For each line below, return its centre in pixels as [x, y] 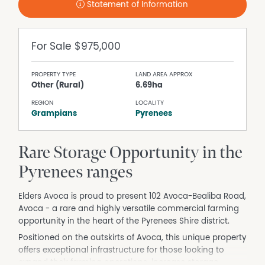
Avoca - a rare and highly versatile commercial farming [129, 209]
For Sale [53, 47]
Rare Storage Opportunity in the [131, 153]
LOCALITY [150, 102]
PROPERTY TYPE [54, 75]
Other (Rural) [58, 85]
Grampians [54, 113]
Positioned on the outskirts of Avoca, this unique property [132, 238]
